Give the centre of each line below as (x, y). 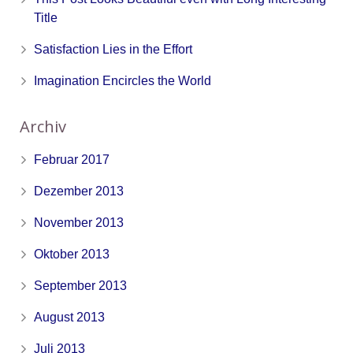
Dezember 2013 (79, 191)
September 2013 (80, 285)
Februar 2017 (72, 159)
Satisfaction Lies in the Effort (113, 49)
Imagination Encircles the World (123, 80)
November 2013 (79, 222)
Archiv (43, 126)
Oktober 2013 (72, 254)
